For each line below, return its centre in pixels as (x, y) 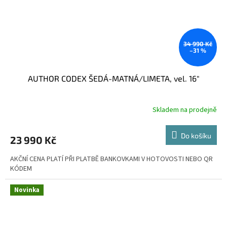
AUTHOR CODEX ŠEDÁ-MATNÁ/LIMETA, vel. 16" (113, 78)
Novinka (27, 190)
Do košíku (196, 135)
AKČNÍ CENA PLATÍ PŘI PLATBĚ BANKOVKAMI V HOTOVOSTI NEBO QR (111, 159)
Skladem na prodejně (185, 110)
